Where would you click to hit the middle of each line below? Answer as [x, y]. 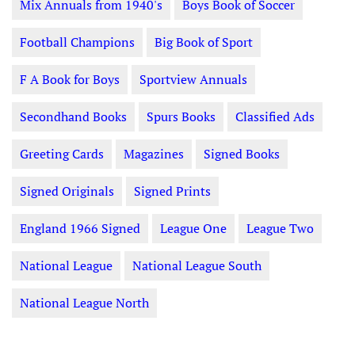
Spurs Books [181, 117]
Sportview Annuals [193, 80]
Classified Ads [275, 117]
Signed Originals [67, 191]
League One [193, 229]
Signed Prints [172, 191]
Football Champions [77, 42]
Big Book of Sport [204, 42]
